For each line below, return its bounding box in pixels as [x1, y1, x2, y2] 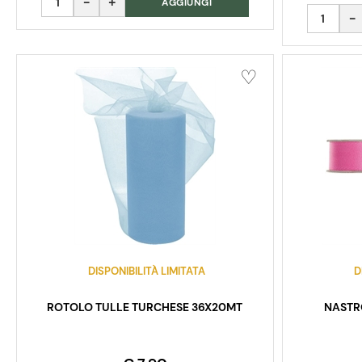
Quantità [305, 4, 359, 22]
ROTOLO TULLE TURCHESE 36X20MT [47, 300, 243, 315]
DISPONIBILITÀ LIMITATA [88, 264, 206, 279]
